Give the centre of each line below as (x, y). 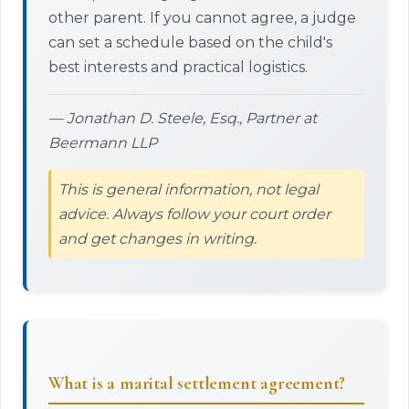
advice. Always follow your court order (194, 214)
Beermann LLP (103, 143)
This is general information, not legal (189, 189)
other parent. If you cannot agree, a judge (202, 18)
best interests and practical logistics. (178, 67)
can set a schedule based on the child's (190, 42)
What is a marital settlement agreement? (197, 383)
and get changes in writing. (157, 239)
